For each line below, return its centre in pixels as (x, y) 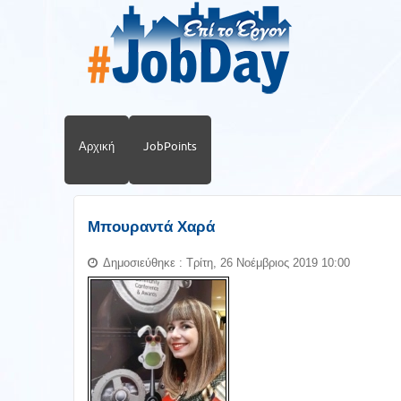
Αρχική (97, 146)
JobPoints (170, 146)
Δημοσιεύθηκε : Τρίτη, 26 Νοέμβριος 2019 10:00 (226, 263)
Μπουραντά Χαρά (151, 227)
